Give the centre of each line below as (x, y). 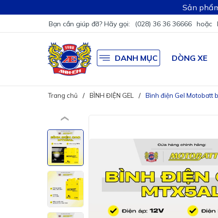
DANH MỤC (136, 58)
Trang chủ (63, 95)
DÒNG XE (190, 58)
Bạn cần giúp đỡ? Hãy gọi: (90, 24)
